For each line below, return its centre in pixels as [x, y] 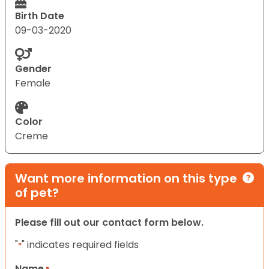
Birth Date [40, 16]
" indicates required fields [80, 244]
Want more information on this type [126, 178]
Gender [33, 68]
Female [33, 83]
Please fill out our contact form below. [109, 222]
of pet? [37, 192]
